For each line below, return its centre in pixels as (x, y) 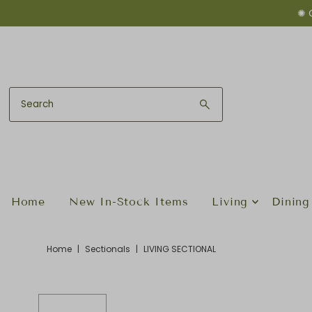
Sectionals (107, 249)
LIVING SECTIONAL (179, 249)
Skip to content (59, 16)
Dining (291, 201)
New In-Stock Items (129, 201)
